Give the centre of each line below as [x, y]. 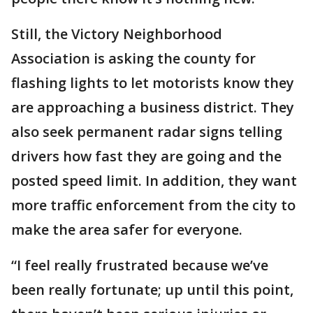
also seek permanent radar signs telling [147, 132]
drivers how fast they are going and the [146, 156]
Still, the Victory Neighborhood [117, 34]
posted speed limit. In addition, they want [154, 181]
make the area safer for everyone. [127, 230]
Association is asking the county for [133, 58]
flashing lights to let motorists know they [153, 83]
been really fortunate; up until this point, [152, 290]
